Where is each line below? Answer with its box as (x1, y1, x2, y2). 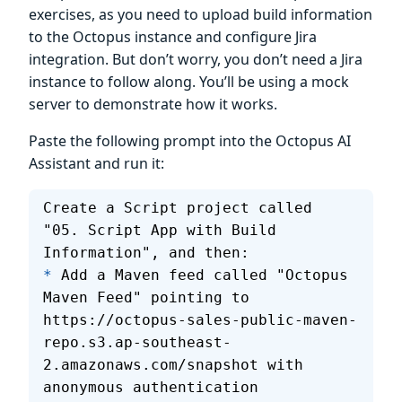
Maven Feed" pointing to (43, 289, 258, 307)
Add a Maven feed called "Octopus (52, 267, 357, 284)
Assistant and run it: (29, 153, 164, 174)
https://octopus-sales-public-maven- (43, 311, 357, 329)
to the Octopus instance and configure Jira (29, 27, 317, 48)
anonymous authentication (43, 379, 258, 397)
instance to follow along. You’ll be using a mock (29, 72, 349, 92)
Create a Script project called (43, 199, 321, 217)
